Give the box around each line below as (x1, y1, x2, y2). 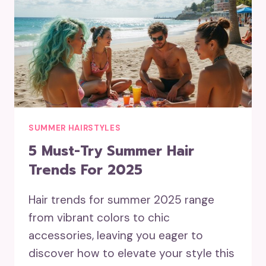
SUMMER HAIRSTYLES (28, 122, 121, 133)
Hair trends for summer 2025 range (28, 192, 214, 207)
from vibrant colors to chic (28, 210, 170, 225)
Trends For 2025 (28, 159, 142, 180)
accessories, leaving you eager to (28, 227, 203, 243)
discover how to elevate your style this (28, 245, 235, 261)
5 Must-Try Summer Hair (28, 140, 194, 161)
